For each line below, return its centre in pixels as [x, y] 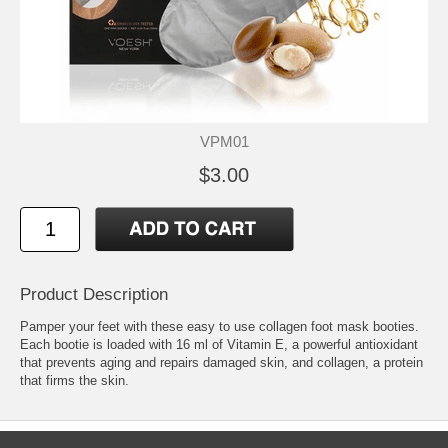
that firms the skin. [74, 380]
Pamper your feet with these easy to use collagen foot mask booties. [219, 326]
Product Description [94, 294]
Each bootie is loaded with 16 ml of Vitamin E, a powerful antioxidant [219, 344]
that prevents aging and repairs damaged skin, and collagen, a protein [221, 362]
